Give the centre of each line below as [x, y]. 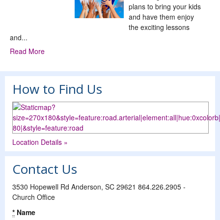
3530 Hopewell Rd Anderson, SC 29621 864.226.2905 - [99, 186]
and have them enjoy [161, 16]
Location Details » [40, 142]
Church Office [34, 197]
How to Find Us [57, 89]
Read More [27, 51]
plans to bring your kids [165, 6]
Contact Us [45, 169]
